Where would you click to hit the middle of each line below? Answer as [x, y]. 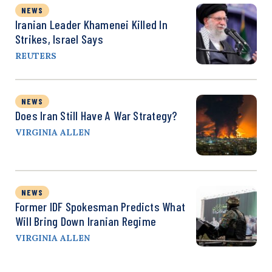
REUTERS [36, 56]
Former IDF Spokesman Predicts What [100, 206]
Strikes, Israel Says [59, 39]
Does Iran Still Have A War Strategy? [96, 115]
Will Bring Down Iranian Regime [86, 221]
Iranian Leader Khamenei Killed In [91, 24]
